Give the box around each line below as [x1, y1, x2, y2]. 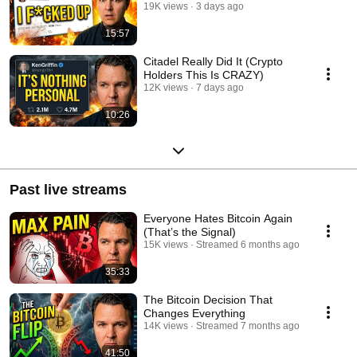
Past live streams [10, 181, 127, 198]
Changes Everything [143, 306, 245, 320]
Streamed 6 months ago [196, 238, 300, 250]
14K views [143, 320, 188, 331]
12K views [143, 81, 188, 93]
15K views [143, 238, 188, 250]
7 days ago [196, 81, 244, 93]
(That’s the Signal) [143, 225, 236, 238]
